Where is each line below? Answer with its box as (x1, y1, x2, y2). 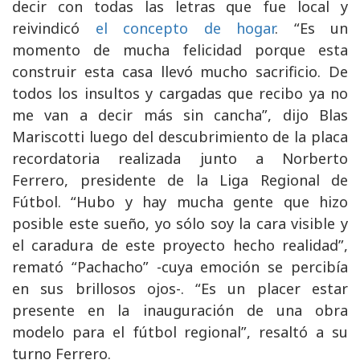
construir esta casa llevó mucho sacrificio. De (12, 61, 348, 81)
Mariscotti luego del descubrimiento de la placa (12, 126, 348, 146)
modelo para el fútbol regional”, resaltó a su (12, 321, 348, 342)
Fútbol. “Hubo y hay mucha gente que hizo (12, 191, 348, 211)
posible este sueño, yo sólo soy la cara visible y (12, 213, 348, 233)
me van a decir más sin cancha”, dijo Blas (12, 104, 348, 125)
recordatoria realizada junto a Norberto (12, 148, 348, 168)
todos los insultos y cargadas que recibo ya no (12, 83, 348, 103)
